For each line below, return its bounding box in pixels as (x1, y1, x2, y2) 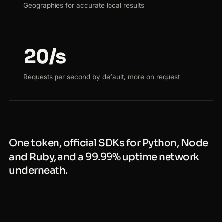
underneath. (9, 165, 68, 177)
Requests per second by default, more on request (23, 73, 180, 81)
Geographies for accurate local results (23, 1, 144, 10)
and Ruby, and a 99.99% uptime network (9, 151, 199, 164)
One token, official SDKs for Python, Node (9, 137, 208, 150)
